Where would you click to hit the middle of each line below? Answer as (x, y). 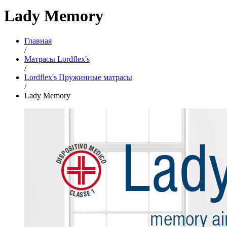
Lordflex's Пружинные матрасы (78, 77)
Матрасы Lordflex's (57, 59)
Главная (38, 41)
